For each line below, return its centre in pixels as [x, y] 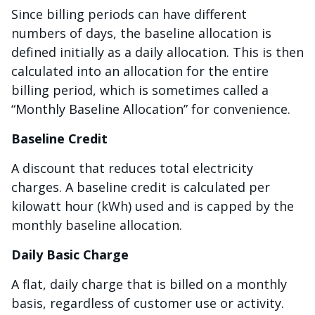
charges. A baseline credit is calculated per [141, 187]
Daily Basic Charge [70, 255]
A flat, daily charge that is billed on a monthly [149, 284]
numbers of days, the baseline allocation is [141, 33]
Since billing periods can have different [129, 14]
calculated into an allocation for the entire [140, 71]
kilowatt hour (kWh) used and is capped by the [153, 206]
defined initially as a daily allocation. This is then [157, 52]
